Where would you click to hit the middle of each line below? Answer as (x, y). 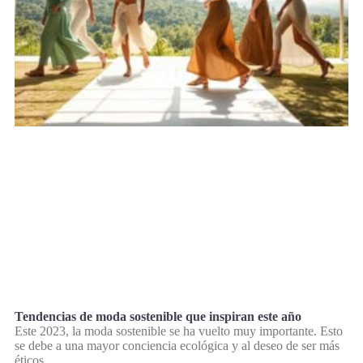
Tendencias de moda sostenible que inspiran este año (158, 316)
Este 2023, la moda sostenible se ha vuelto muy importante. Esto (179, 331)
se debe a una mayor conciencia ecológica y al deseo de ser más (177, 345)
